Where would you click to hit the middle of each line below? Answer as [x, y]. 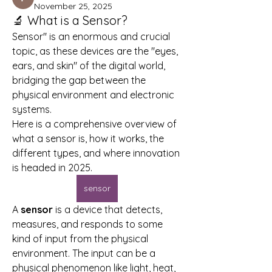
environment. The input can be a [84, 253]
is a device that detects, [107, 209]
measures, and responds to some [87, 224]
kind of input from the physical [80, 238]
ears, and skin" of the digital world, [89, 65]
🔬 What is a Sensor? [70, 20]
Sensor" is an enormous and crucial [91, 36]
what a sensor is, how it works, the [88, 138]
